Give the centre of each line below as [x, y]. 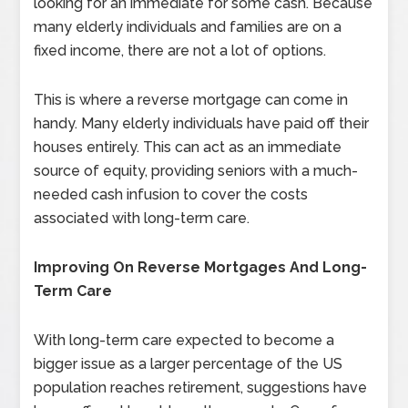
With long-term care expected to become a [184, 340]
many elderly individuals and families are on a [188, 27]
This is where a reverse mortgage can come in [191, 100]
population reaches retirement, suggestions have [201, 388]
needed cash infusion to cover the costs [171, 194]
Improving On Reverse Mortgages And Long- [201, 267]
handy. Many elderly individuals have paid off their [202, 123]
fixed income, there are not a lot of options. [182, 51]
